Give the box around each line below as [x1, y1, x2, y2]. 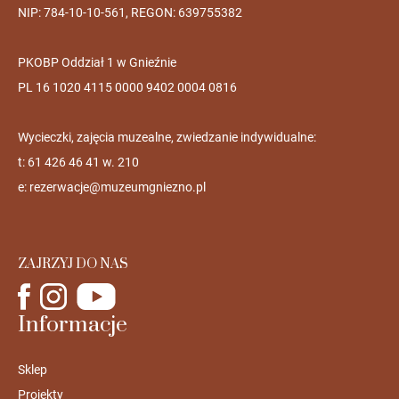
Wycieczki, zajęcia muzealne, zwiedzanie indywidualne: [17, 130, 316, 145]
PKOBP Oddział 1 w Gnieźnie [17, 55, 176, 70]
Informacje [17, 311, 127, 339]
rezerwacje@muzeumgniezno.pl [28, 180, 206, 195]
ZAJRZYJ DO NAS [17, 256, 128, 273]
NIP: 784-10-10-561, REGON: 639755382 [17, 5, 242, 20]
